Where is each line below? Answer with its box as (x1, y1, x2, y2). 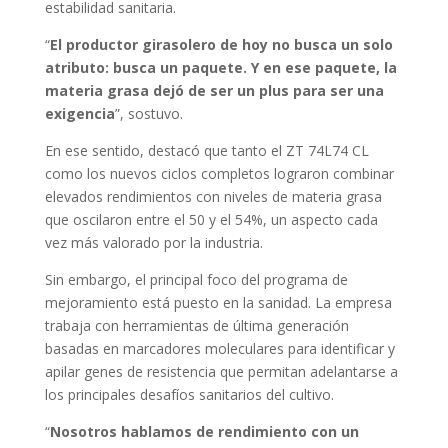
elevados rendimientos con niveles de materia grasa (44, 186, 382, 206)
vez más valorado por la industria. (44, 232, 263, 252)
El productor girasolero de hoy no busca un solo (49, 34, 393, 54)
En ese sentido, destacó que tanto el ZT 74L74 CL (44, 140, 369, 160)
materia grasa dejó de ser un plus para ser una (44, 80, 384, 100)
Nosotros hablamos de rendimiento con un (49, 421, 359, 441)
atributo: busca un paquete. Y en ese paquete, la (44, 57, 397, 77)
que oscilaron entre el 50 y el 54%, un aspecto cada (44, 209, 378, 229)
